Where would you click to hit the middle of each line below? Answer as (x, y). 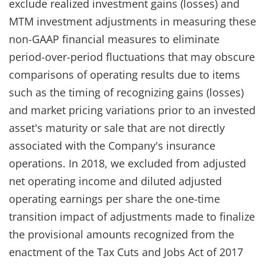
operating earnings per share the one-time (114, 198)
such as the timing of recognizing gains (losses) (126, 92)
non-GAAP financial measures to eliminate (114, 39)
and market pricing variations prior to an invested (132, 110)
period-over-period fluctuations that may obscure (132, 56)
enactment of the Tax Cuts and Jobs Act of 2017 (126, 252)
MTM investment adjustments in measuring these (132, 21)
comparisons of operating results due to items (125, 74)
